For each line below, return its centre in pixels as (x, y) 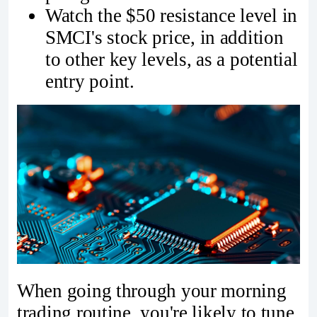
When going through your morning (152, 291)
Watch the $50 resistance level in (172, 15)
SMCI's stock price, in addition (165, 37)
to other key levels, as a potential (172, 59)
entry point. (90, 81)
